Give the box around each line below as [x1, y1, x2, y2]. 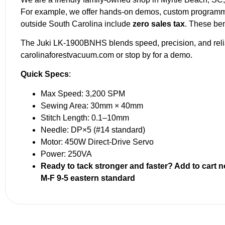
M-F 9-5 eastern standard [41, 173, 135, 182]
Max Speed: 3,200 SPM [41, 89, 125, 98]
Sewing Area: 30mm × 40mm [41, 101, 143, 110]
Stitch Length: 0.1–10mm [41, 113, 129, 122]
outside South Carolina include [21, 19, 133, 28]
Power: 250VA [41, 149, 92, 158]
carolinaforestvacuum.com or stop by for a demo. [21, 51, 192, 60]
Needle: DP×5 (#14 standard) [41, 125, 145, 134]
